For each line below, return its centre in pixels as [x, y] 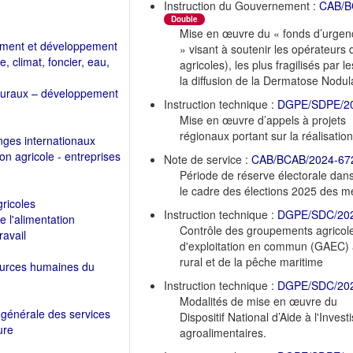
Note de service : [208, 159]
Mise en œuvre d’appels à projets [263, 119]
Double [184, 19]
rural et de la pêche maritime [251, 261]
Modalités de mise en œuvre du [258, 301]
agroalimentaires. [223, 332]
